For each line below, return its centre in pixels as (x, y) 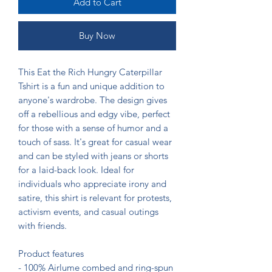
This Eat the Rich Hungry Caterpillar (90, 72)
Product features (51, 253)
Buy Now (97, 35)
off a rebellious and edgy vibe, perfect (94, 114)
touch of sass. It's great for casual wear (95, 141)
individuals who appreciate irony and (92, 183)
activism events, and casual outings (88, 211)
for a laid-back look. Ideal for (76, 169)
